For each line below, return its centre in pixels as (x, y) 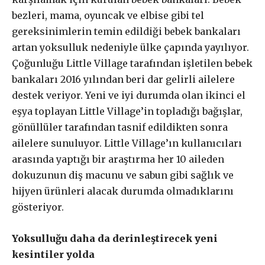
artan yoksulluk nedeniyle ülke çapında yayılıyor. (130, 47)
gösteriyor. (38, 207)
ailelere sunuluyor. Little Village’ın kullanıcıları (127, 143)
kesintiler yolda (53, 254)
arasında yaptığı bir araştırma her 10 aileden (118, 159)
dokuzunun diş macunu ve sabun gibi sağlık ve (123, 175)
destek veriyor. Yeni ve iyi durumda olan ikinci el (129, 95)
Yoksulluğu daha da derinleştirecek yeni (115, 238)
